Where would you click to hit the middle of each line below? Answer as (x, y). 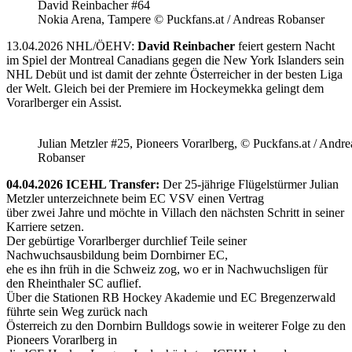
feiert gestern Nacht (285, 46)
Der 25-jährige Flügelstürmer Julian (249, 184)
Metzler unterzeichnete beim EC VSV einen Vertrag (135, 198)
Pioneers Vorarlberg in (62, 339)
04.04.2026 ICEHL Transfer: (83, 184)
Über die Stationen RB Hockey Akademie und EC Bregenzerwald (171, 297)
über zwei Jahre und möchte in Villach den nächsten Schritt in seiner (175, 212)
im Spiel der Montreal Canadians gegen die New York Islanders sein (175, 60)
